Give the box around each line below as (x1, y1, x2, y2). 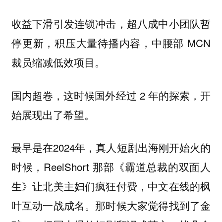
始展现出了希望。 (11, 107, 95, 122)
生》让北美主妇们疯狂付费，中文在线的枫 (11, 178, 211, 194)
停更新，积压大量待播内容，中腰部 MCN (11, 35, 211, 51)
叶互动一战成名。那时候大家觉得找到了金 (11, 198, 211, 213)
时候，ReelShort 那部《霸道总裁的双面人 (11, 159, 211, 174)
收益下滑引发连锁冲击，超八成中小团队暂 (11, 16, 211, 31)
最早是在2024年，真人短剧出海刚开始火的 (11, 140, 211, 155)
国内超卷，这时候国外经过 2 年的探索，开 (11, 87, 211, 103)
